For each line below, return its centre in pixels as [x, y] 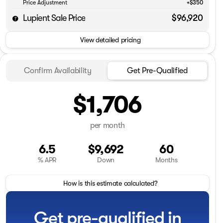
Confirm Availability [58, 70]
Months [167, 160]
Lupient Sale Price [54, 18]
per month [108, 125]
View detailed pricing [111, 40]
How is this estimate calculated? [111, 183]
